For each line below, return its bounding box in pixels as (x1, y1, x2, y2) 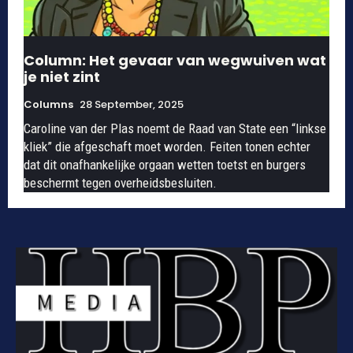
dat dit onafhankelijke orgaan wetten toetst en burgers (24, 156, 306, 173)
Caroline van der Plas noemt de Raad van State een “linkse (24, 120, 326, 136)
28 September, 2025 (80, 96, 184, 112)
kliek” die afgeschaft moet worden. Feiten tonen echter (24, 138, 310, 154)
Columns (24, 96, 73, 112)
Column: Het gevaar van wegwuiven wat (24, 50, 326, 70)
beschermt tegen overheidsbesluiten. (24, 174, 217, 191)
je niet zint (24, 66, 100, 87)
